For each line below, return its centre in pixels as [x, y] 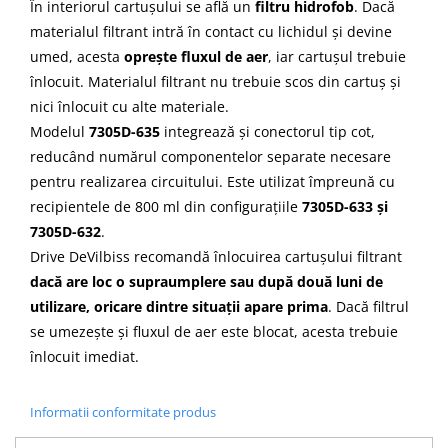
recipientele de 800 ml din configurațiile [166, 206]
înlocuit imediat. [84, 356]
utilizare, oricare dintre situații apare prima [179, 306]
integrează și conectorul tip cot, [267, 131]
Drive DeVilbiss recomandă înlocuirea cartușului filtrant [216, 256]
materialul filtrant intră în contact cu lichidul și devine [211, 31]
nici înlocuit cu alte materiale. [129, 106]
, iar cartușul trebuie [337, 56]
